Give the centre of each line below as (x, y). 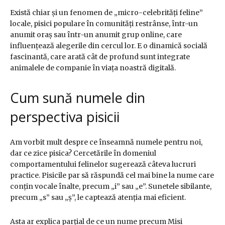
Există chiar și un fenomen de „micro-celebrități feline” (106, 13)
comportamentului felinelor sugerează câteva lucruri (103, 164)
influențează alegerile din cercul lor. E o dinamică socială (109, 46)
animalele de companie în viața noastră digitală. (93, 68)
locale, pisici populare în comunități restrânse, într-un (104, 24)
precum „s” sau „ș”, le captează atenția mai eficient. (98, 198)
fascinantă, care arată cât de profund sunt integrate (100, 57)
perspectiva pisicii (65, 117)
